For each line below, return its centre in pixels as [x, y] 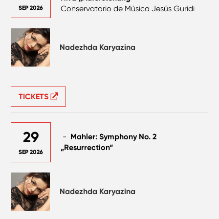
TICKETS [35, 96]
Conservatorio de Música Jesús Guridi [128, 8]
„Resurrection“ [87, 147]
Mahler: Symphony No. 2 [114, 136]
